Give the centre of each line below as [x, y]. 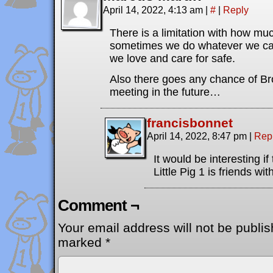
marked [82, 242]
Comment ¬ [98, 205]
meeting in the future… [165, 92]
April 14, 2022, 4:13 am [154, 10]
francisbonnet [190, 123]
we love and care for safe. [172, 58]
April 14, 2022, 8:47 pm [198, 136]
